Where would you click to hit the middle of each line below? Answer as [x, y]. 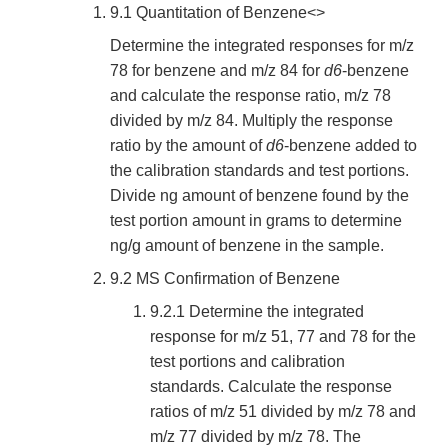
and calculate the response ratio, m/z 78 [250, 96]
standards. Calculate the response [271, 387]
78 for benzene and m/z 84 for [217, 71]
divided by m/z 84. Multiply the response [251, 121]
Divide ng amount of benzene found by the [259, 196]
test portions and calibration [247, 362]
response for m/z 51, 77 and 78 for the [283, 337]
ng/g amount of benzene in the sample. [247, 246]
